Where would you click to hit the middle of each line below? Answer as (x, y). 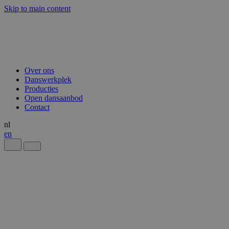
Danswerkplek (48, 79)
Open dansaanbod (54, 98)
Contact (37, 107)
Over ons (39, 70)
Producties (41, 89)
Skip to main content (37, 8)
